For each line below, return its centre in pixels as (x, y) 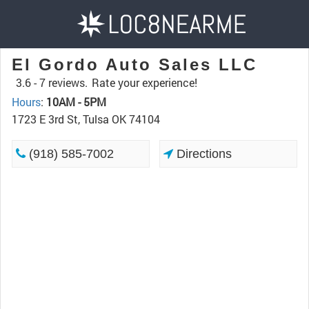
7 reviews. (63, 82)
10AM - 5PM (76, 102)
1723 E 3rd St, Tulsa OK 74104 (86, 119)
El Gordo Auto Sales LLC (134, 64)
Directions (203, 154)
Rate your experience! (144, 82)
